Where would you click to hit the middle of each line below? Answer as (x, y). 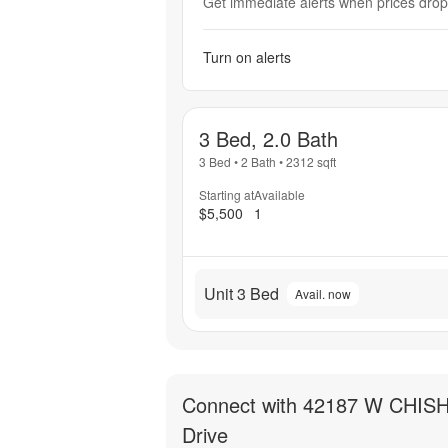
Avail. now (323, 293)
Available (279, 195)
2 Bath (258, 162)
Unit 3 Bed (241, 293)
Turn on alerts (247, 57)
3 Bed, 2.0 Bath (268, 139)
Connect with (242, 404)
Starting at (226, 195)
